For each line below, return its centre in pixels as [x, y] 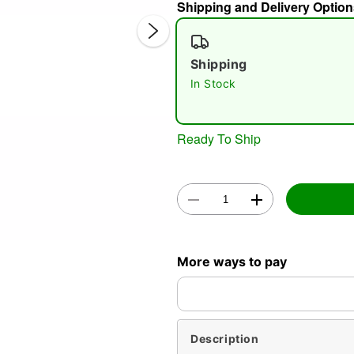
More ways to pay [232, 261]
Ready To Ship [219, 138]
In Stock [213, 83]
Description [225, 339]
